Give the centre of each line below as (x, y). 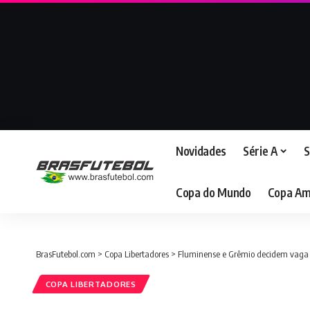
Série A (260, 151)
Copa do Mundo (213, 192)
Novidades (201, 151)
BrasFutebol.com (66, 254)
